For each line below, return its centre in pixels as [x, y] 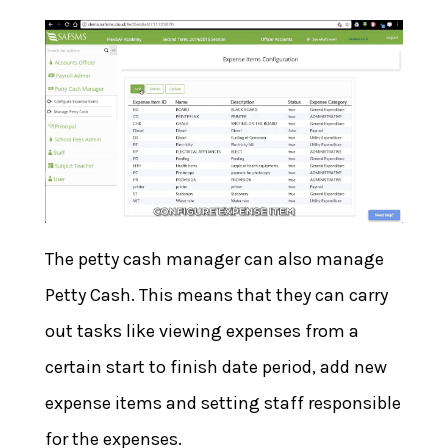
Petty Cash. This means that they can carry [216, 295]
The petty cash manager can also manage [214, 259]
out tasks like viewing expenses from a [201, 331]
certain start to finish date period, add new [215, 367]
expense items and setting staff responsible [222, 403]
